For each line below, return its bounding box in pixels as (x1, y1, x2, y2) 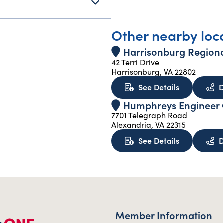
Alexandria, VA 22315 (111, 119, 186, 130)
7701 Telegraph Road (111, 110, 187, 120)
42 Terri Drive (111, 56, 159, 67)
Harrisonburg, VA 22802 (111, 65, 196, 77)
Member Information (115, 207, 212, 222)
